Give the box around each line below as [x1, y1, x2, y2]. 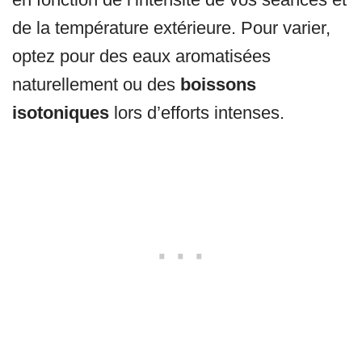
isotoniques [12, 103, 109, 124]
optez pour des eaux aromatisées [12, 46, 271, 67]
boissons [180, 74, 256, 95]
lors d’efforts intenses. [109, 103, 284, 124]
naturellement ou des [12, 74, 180, 95]
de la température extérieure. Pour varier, [12, 18, 330, 39]
